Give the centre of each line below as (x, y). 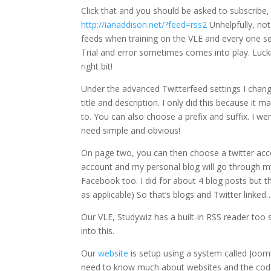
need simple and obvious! (131, 131)
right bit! (97, 67)
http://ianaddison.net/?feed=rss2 (144, 25)
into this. (98, 231)
